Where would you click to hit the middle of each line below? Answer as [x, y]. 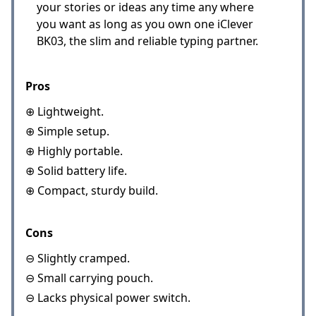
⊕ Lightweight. [65, 111]
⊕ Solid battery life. [76, 170]
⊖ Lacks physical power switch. [108, 297]
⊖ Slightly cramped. [78, 258]
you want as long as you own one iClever [145, 24]
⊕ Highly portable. [74, 151]
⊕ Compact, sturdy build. [92, 190]
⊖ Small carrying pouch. [89, 278]
